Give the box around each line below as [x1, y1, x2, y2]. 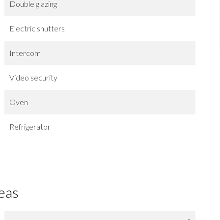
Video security [9, 72, 57, 82]
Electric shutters [9, 23, 65, 33]
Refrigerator [9, 121, 51, 131]
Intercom [9, 48, 41, 57]
